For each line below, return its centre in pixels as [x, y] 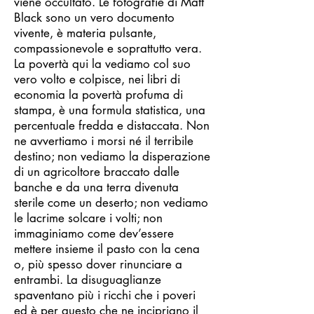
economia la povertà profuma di [98, 95]
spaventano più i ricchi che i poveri [105, 295]
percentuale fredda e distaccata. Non [112, 125]
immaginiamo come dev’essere [94, 233]
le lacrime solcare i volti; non [88, 218]
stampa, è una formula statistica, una [110, 110]
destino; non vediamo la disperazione [112, 156]
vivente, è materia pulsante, [85, 33]
